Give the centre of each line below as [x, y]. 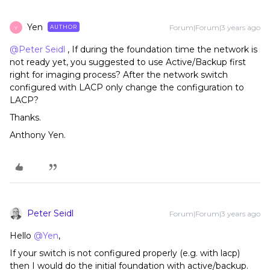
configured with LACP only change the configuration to [127, 87]
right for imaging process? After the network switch [119, 75]
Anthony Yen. [38, 135]
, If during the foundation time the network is [161, 49]
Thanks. [25, 118]
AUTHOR [64, 27]
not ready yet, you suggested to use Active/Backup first [128, 62]
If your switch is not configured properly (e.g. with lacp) [125, 253]
